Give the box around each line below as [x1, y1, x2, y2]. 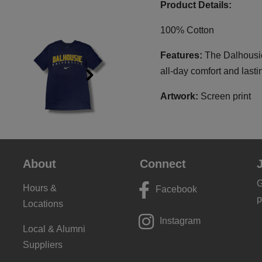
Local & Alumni [23, 224, 85, 234]
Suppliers [23, 240, 63, 250]
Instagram [160, 216, 201, 226]
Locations [23, 199, 63, 209]
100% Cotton [160, 25, 214, 35]
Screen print [198, 91, 251, 101]
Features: [160, 50, 202, 60]
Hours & [23, 183, 57, 193]
